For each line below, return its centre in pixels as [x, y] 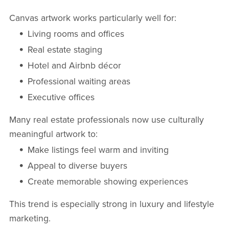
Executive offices [61, 98]
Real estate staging [65, 50]
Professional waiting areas [79, 82]
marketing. [30, 219]
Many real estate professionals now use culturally [106, 120]
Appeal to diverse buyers [78, 166]
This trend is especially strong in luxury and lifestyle [111, 204]
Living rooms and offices [76, 34]
